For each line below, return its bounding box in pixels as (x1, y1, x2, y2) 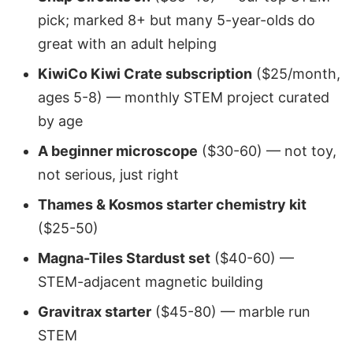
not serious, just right (38, 165, 179, 183)
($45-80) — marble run (151, 303, 310, 320)
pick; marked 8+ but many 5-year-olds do (38, 11, 315, 28)
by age (38, 112, 83, 129)
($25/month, (252, 65, 340, 82)
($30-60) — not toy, (198, 142, 336, 159)
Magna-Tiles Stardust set (38, 249, 210, 266)
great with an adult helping (38, 35, 217, 52)
